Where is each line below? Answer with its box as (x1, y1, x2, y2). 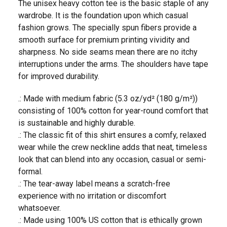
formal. (18, 166, 43, 176)
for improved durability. (18, 71, 99, 81)
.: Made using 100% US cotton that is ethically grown (18, 215, 202, 225)
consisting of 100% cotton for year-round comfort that (18, 105, 208, 116)
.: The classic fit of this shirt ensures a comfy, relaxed (18, 130, 206, 140)
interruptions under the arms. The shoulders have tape (18, 59, 208, 69)
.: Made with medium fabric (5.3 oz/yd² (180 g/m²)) (18, 93, 198, 103)
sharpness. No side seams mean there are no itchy (18, 47, 198, 57)
